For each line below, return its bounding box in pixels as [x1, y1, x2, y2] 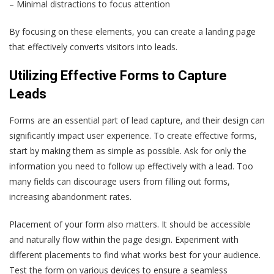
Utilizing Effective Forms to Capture [9, 67, 227, 83]
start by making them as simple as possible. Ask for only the [9, 144, 246, 157]
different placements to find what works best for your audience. [9, 248, 261, 261]
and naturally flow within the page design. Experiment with [9, 233, 239, 245]
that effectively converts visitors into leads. [9, 40, 177, 53]
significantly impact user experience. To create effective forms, [9, 129, 257, 141]
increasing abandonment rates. [9, 190, 131, 202]
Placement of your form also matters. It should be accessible [9, 218, 251, 230]
